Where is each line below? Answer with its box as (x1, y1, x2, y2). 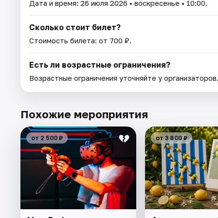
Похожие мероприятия (20, 107, 148, 121)
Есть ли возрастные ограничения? (29, 59, 170, 70)
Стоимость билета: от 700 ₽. (29, 36, 131, 45)
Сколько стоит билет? (29, 22, 121, 32)
